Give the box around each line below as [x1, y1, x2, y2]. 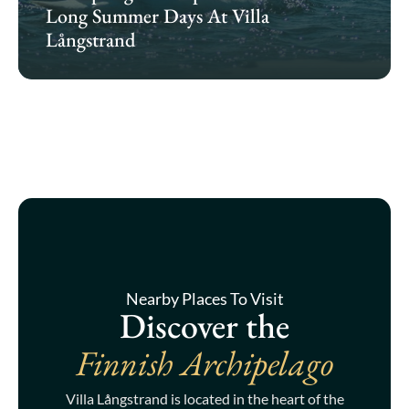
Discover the [120, 303, 289, 349]
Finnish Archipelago [76, 341, 333, 386]
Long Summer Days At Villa [46, 3, 269, 30]
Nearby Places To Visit [125, 288, 284, 309]
